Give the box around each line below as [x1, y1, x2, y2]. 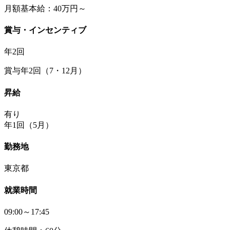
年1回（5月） [4, 120, 53, 129]
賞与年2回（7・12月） [4, 66, 86, 75]
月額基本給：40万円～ [4, 4, 86, 13]
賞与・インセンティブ [4, 26, 86, 35]
